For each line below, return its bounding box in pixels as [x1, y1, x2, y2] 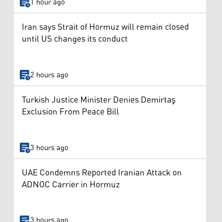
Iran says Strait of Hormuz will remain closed [22, 19, 189, 36]
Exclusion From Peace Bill [22, 104, 119, 121]
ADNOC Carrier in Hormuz [22, 176, 120, 193]
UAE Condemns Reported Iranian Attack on [22, 164, 182, 181]
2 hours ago [30, 67, 68, 82]
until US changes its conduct [22, 31, 128, 48]
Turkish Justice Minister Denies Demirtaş [22, 92, 175, 109]
